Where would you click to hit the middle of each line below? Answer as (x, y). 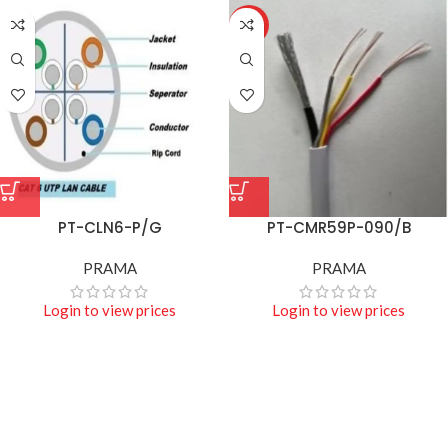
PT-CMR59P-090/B (338, 227)
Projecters (224, 414)
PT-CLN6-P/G (109, 227)
